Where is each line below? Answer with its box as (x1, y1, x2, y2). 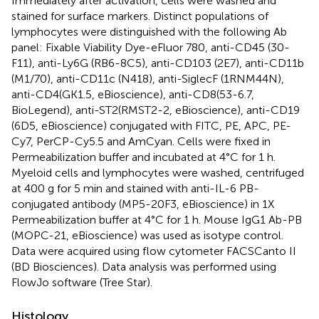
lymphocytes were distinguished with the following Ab (11, 24, 287, 38)
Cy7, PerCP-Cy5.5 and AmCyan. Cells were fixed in (11, 134, 271, 148)
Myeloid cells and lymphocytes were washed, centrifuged (11, 165, 304, 179)
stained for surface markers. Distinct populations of (11, 9, 268, 23)
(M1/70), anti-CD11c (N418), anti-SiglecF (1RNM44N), (11, 71, 284, 85)
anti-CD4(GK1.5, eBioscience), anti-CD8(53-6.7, (11, 87, 254, 101)
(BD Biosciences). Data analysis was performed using (11, 259, 276, 273)
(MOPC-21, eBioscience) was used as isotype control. (11, 228, 283, 242)
